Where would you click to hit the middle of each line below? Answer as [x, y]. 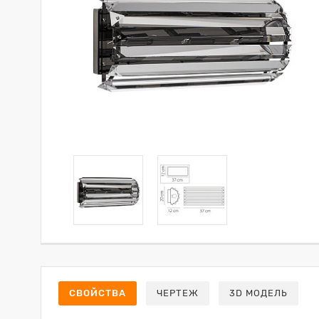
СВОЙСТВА [98, 293]
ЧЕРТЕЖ [178, 293]
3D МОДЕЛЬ [258, 293]
